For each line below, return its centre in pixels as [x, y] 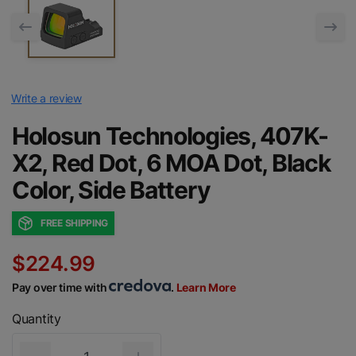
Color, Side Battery [111, 190]
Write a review [46, 98]
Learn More [206, 287]
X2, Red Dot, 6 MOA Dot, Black [171, 163]
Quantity [37, 318]
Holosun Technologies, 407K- [170, 135]
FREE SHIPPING [75, 223]
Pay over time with [61, 287]
